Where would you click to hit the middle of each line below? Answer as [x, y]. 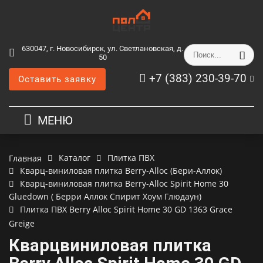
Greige [22, 223]
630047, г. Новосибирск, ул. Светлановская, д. [102, 48]
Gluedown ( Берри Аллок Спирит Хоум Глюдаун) [105, 196]
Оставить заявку [57, 79]
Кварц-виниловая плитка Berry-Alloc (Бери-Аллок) [121, 171]
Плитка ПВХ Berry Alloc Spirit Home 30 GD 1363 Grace [126, 209]
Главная [25, 158]
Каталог [75, 158]
